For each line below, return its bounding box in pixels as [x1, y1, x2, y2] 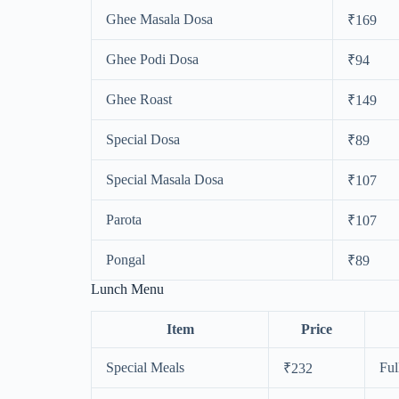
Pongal [106, 251, 145, 267]
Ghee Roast [106, 91, 172, 107]
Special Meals [106, 359, 184, 375]
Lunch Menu [91, 281, 164, 297]
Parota [106, 211, 142, 227]
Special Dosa [106, 131, 180, 147]
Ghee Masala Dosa [106, 11, 213, 27]
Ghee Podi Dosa [106, 51, 199, 67]
